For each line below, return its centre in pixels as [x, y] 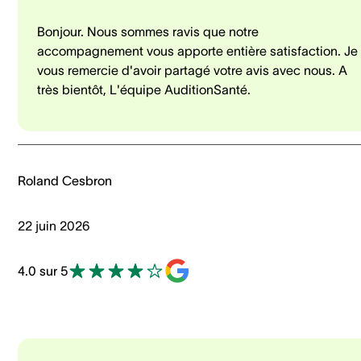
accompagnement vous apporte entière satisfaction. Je [197, 50]
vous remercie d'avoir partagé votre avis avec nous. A [192, 70]
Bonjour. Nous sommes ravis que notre [148, 31]
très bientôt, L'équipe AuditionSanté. [144, 89]
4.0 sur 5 [43, 270]
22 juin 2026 [54, 225]
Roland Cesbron [65, 180]
